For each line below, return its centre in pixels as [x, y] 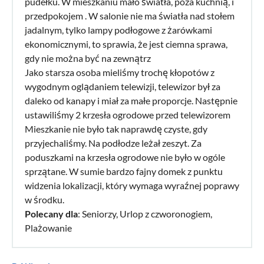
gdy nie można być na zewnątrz [88, 58]
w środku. [44, 199]
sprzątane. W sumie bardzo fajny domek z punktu [124, 171]
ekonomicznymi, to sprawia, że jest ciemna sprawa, [126, 44]
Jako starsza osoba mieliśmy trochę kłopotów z [120, 72]
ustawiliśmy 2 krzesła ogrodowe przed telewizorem [128, 114]
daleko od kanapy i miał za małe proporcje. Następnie [131, 100]
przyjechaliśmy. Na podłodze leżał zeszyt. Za [113, 143]
